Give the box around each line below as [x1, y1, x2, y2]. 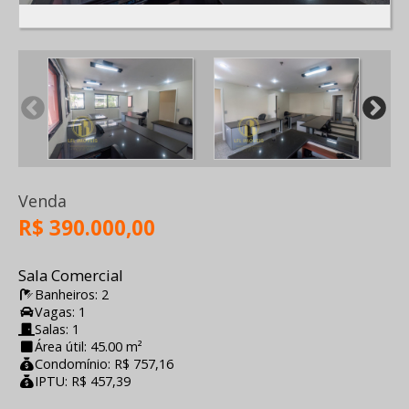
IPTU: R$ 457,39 [35, 372, 131, 390]
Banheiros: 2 [35, 285, 109, 303]
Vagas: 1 [35, 302, 86, 320]
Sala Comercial [18, 264, 123, 286]
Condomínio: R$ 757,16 [35, 354, 173, 372]
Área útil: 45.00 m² [35, 337, 142, 355]
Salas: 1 [35, 320, 79, 338]
